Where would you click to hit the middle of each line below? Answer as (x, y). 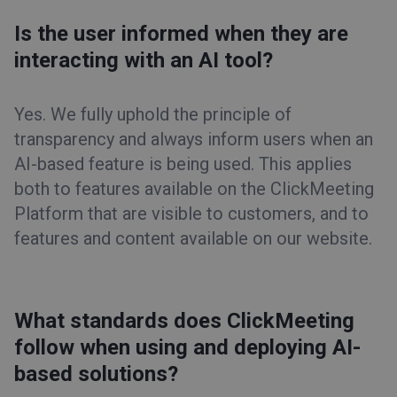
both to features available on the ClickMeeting (194, 189)
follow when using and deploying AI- (187, 347)
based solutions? (96, 374)
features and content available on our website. (193, 238)
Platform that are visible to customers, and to (191, 214)
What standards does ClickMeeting (184, 321)
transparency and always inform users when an (194, 139)
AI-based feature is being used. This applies (183, 164)
